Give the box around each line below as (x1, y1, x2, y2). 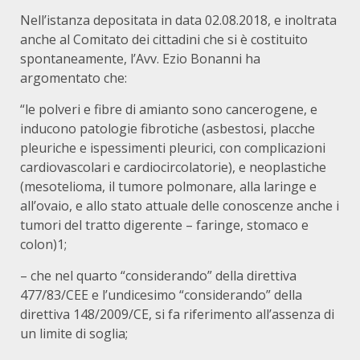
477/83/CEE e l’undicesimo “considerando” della (20, 286, 302, 304)
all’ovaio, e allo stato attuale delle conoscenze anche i (20, 197, 339, 215)
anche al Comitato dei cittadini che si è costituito (20, 31, 308, 48)
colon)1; (20, 235, 67, 253)
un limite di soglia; (20, 325, 128, 342)
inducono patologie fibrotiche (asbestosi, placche (20, 120, 315, 137)
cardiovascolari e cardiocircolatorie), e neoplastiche (20, 158, 326, 176)
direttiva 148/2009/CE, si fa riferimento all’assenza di (20, 305, 334, 323)
